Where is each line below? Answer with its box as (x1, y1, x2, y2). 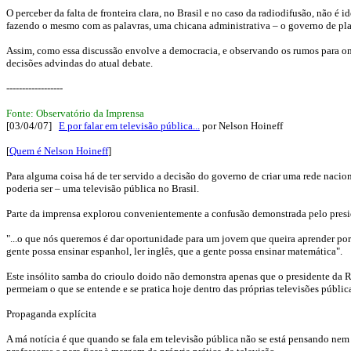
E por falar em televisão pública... (59, 120, 200, 132)
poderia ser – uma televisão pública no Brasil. (6, 183, 199, 194)
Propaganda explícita (6, 308, 96, 320)
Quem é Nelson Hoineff (9, 145, 108, 157)
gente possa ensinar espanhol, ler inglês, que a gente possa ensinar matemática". (6, 245, 342, 257)
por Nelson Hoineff (200, 120, 283, 132)
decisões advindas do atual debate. (6, 57, 155, 69)
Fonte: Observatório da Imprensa (6, 107, 144, 119)
